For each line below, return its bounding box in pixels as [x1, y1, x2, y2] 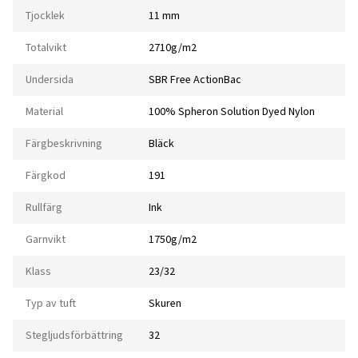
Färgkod [26, 168, 66, 184]
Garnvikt [26, 232, 66, 248]
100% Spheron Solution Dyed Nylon [149, 104, 315, 120]
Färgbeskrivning [26, 136, 102, 152]
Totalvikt [26, 40, 66, 56]
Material [26, 104, 63, 120]
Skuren [149, 296, 181, 312]
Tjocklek [26, 8, 65, 24]
